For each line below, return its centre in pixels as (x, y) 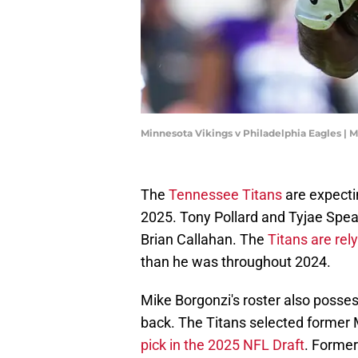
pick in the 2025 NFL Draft (223, 345)
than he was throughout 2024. (236, 262)
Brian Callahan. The (204, 240)
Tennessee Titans (225, 195)
